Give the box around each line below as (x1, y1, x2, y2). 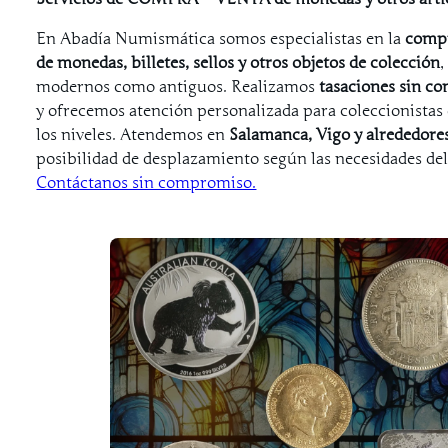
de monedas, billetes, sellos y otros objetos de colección (36, 52, 441, 73)
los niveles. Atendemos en (36, 124, 230, 145)
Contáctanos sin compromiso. (36, 172, 257, 193)
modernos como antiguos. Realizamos (36, 76, 320, 97)
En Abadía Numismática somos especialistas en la (36, 28, 406, 49)
